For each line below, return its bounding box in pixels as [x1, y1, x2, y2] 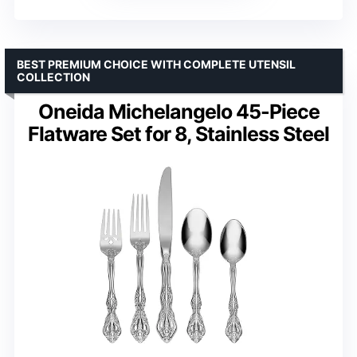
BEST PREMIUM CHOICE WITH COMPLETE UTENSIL [17, 57, 296, 71]
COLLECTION [17, 69, 90, 84]
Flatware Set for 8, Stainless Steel [28, 121, 329, 146]
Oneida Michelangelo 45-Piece [37, 99, 320, 124]
